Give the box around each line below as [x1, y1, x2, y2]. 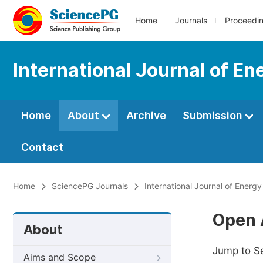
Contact [21, 141, 63, 153]
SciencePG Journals [52, 181, 128, 191]
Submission [183, 109, 245, 122]
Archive [126, 109, 166, 122]
